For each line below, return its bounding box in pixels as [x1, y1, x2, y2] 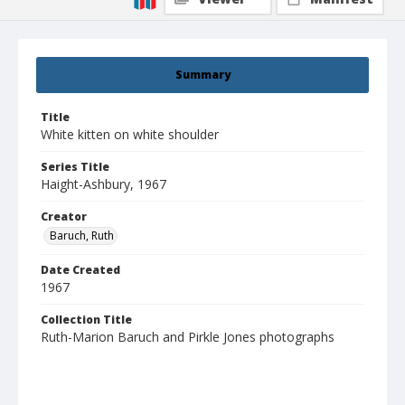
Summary [174, 67, 231, 83]
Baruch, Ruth [50, 228, 114, 244]
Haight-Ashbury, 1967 [41, 175, 166, 193]
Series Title [41, 159, 109, 175]
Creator [41, 209, 87, 225]
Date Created [41, 262, 120, 278]
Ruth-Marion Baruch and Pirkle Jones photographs [41, 328, 334, 346]
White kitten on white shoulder [41, 126, 219, 144]
